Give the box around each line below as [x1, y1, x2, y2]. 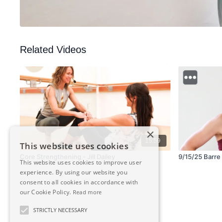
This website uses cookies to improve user [20, 158, 142, 166]
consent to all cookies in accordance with [20, 178, 138, 186]
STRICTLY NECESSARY [33, 206, 87, 214]
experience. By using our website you [20, 168, 127, 176]
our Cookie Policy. [20, 188, 71, 196]
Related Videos [20, 44, 87, 55]
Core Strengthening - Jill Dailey [20, 153, 115, 161]
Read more [72, 188, 102, 196]
